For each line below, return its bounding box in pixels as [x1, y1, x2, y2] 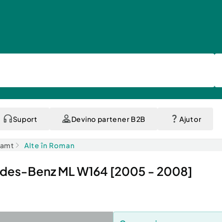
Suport [12, 114, 38, 123]
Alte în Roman [24, 141, 75, 150]
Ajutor [179, 114, 202, 123]
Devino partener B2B [71, 114, 146, 123]
